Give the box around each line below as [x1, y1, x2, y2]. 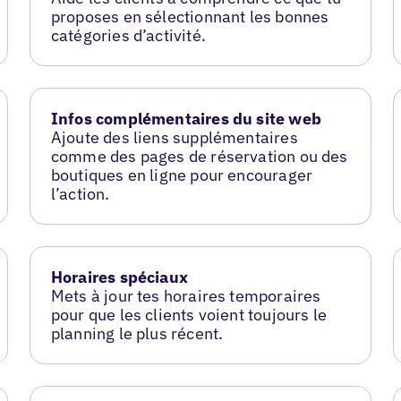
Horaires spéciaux [50, 266, 188, 287]
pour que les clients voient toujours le [50, 303, 327, 325]
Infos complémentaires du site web [50, 108, 321, 129]
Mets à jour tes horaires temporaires [50, 285, 321, 306]
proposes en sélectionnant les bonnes [50, 6, 329, 28]
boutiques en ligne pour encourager [50, 165, 313, 185]
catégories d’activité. [50, 25, 206, 47]
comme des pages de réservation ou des [50, 146, 348, 166]
